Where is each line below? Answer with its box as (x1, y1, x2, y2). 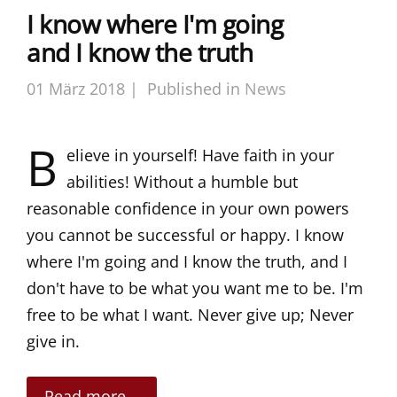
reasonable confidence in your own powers (27, 197, 349, 219)
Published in (147, 77, 240, 99)
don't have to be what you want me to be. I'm (27, 276, 363, 299)
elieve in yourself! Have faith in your (66, 144, 334, 166)
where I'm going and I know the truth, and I (27, 250, 347, 272)
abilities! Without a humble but (66, 170, 298, 192)
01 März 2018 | (27, 77, 138, 99)
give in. (27, 330, 80, 352)
